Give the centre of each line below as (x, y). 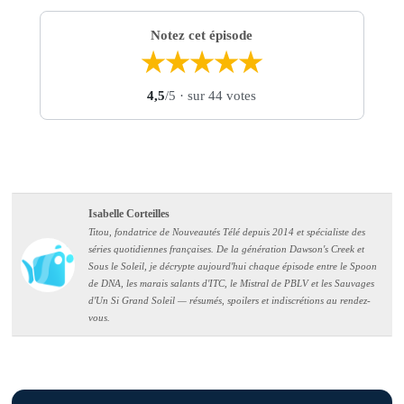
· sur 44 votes (216, 96)
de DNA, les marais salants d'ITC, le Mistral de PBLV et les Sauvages (232, 284)
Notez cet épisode (202, 36)
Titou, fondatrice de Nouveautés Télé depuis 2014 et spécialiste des (227, 232)
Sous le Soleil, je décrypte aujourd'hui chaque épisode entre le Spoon (233, 266)
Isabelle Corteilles (129, 214)
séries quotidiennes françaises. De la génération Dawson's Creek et (227, 249)
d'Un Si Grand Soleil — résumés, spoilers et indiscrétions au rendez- (230, 301)
